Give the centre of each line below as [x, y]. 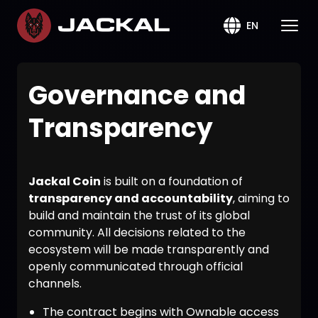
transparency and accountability [131, 198]
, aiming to [261, 198]
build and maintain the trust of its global [139, 215]
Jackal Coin [65, 181]
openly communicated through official [136, 267]
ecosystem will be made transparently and [149, 250]
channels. [55, 284]
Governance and [137, 95]
